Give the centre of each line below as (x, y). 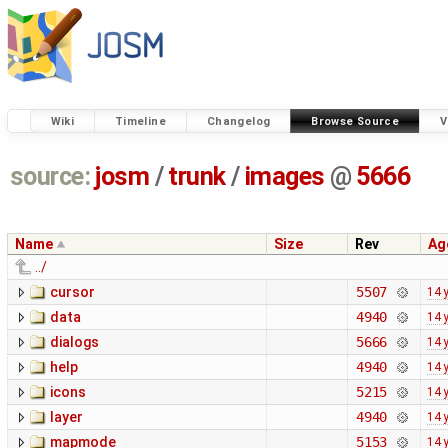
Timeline (140, 121)
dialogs (74, 342)
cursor (72, 292)
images (284, 177)
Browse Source (355, 121)
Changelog (238, 121)
